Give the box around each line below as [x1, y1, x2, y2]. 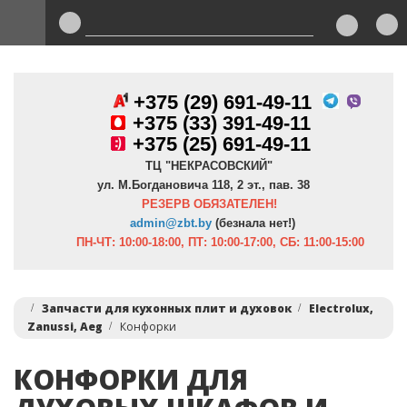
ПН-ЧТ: [43, 235, 119, 249]
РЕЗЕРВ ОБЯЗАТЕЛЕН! [141, 197, 277, 211]
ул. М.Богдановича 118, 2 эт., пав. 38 [97, 178, 310, 192]
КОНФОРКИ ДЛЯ [14, 361, 248, 398]
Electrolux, [309, 301, 373, 316]
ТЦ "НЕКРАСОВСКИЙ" [134, 159, 273, 173]
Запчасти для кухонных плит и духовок [42, 301, 292, 316]
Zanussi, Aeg [27, 319, 103, 334]
